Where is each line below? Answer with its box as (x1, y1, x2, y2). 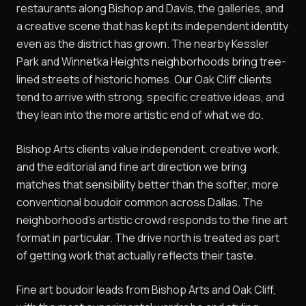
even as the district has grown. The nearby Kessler (16, 36, 269, 52)
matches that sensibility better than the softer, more (16, 177, 279, 193)
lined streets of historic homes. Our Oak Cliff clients (16, 72, 272, 87)
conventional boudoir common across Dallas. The (16, 195, 263, 210)
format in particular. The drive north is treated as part (16, 230, 279, 246)
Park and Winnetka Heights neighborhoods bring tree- (16, 54, 286, 70)
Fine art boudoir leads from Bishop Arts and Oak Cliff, (16, 282, 276, 298)
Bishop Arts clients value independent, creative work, (16, 141, 281, 157)
